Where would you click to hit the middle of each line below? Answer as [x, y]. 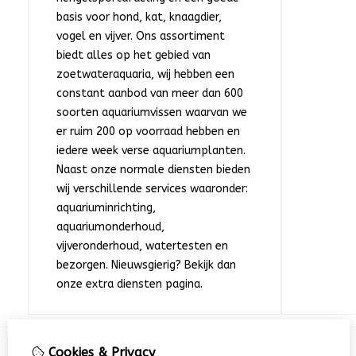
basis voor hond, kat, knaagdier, [139, 17]
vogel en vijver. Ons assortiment [141, 37]
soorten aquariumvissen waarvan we [152, 113]
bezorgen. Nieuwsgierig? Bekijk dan [146, 265]
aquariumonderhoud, [110, 227]
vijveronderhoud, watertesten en [142, 246]
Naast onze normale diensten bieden [153, 170]
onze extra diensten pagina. [130, 284]
